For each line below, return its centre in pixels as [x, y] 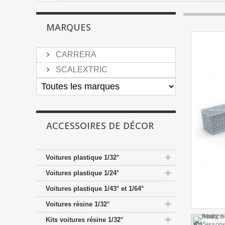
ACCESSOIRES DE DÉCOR [100, 126]
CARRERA [75, 54]
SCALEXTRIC [81, 70]
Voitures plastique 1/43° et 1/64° [95, 189]
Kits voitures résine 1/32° [84, 220]
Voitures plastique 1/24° [82, 173]
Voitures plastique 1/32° [82, 157]
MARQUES [69, 27]
